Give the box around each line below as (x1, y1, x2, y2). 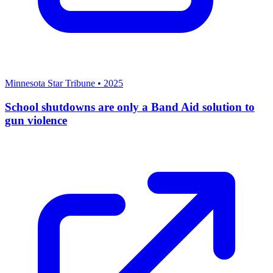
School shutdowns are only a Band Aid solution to (5, 100, 255, 113)
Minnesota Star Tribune (5, 78, 95, 89)
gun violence (5, 113, 67, 127)
